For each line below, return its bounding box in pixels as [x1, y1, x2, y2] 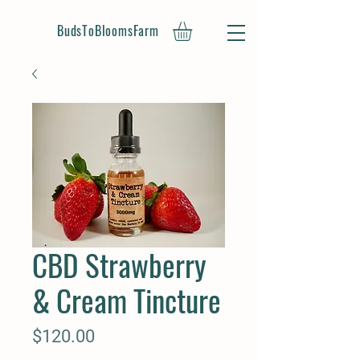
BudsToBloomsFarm [57, 21, 159, 40]
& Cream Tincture [32, 278, 221, 322]
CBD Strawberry [32, 243, 207, 287]
